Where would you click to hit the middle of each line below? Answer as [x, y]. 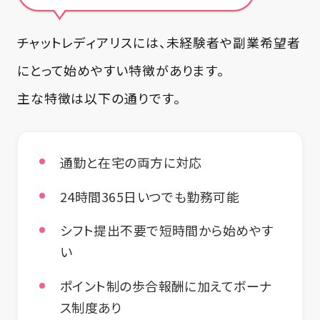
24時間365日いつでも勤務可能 [150, 196]
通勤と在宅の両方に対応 [131, 162]
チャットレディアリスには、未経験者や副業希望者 [159, 42]
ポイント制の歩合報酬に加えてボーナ [166, 286]
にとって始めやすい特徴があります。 [121, 70]
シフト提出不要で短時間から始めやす [167, 230]
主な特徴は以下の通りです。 [99, 97]
